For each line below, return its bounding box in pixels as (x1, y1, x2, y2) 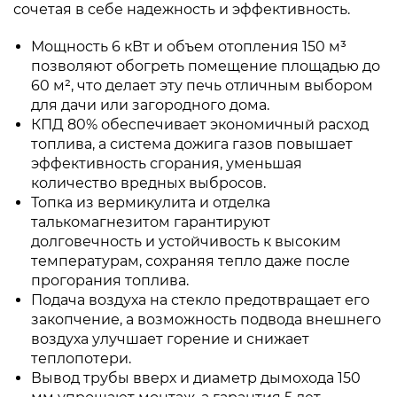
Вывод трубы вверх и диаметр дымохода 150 (31, 370, 361, 386)
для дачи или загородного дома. (31, 97, 269, 113)
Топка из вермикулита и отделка (31, 194, 270, 211)
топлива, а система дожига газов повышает (31, 136, 353, 152)
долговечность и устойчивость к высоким (31, 233, 341, 250)
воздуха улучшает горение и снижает (31, 331, 309, 347)
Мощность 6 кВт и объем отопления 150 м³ (31, 38, 346, 55)
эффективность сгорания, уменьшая (31, 155, 302, 172)
